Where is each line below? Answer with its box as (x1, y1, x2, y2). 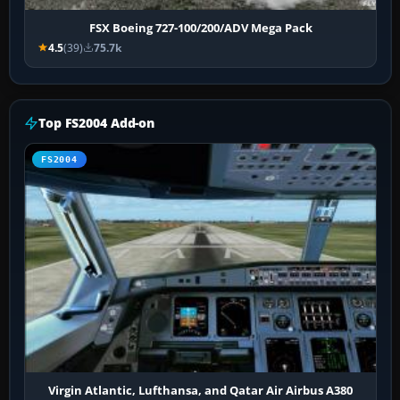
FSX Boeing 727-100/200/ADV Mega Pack (88, 19, 312, 36)
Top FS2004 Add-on (38, 113, 155, 131)
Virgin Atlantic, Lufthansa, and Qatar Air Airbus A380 (48, 381, 354, 398)
